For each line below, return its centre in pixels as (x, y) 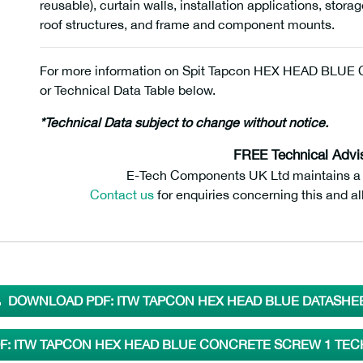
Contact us (122, 194)
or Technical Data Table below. (128, 90)
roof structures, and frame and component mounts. (187, 24)
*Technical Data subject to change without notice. (184, 122)
